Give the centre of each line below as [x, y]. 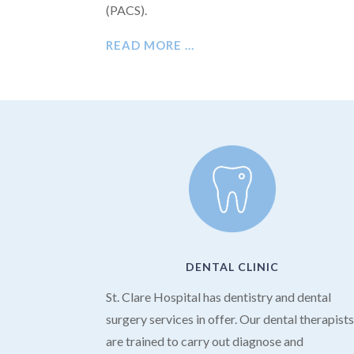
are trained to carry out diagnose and [205, 341]
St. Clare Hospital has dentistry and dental [219, 297]
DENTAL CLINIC [232, 267]
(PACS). [127, 10]
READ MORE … [151, 45]
